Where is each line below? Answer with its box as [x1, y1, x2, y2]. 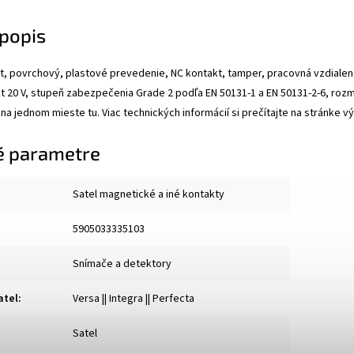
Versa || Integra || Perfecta [73, 290, 194, 307]
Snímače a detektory [73, 255, 171, 272]
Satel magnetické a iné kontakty [73, 186, 224, 202]
